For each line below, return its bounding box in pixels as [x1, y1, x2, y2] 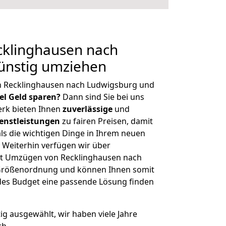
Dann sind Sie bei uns [61, 91, 144, 102]
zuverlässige [63, 103, 112, 115]
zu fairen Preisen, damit [60, 116, 153, 127]
